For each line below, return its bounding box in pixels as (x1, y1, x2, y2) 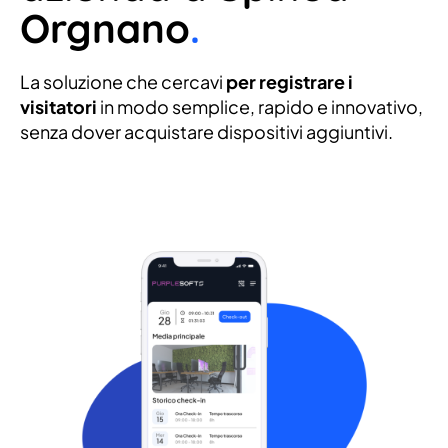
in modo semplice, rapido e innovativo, (97, 95, 423, 118)
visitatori (20, 95, 97, 118)
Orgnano (20, 3, 190, 53)
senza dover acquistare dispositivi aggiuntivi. (20, 120, 393, 143)
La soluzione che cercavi (20, 70, 226, 93)
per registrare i (226, 70, 353, 93)
